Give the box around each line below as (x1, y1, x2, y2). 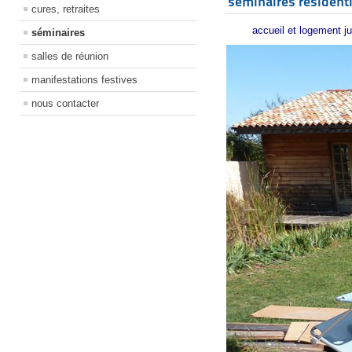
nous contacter (31, 97, 99, 109)
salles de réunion (31, 49, 108, 62)
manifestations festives (31, 73, 137, 86)
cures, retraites (31, 2, 100, 15)
